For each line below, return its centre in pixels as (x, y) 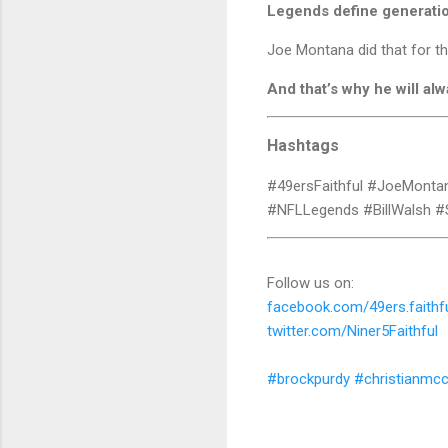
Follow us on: (310, 282)
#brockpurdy (308, 378)
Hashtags (303, 145)
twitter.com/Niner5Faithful (352, 330)
